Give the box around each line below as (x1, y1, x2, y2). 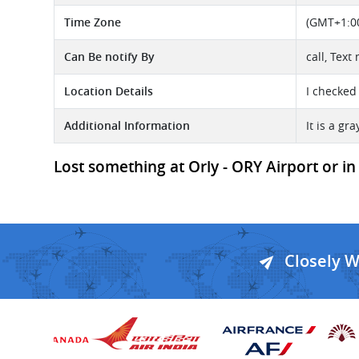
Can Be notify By (64, 49, 155, 64)
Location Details (64, 83, 153, 99)
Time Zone (64, 14, 121, 30)
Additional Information (64, 118, 190, 133)
